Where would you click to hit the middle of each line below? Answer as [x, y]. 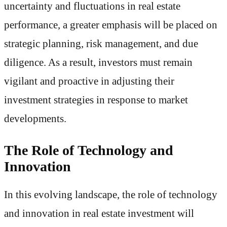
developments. [35, 119]
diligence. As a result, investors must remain [98, 63]
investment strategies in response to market [96, 100]
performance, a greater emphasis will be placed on [111, 25]
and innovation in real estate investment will [99, 213]
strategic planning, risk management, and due [101, 44]
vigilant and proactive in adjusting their [89, 81]
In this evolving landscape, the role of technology [111, 194]
